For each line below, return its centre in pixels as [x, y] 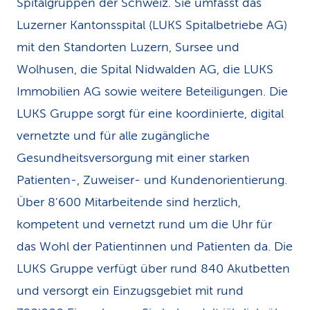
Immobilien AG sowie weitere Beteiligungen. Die [152, 91]
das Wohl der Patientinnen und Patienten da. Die [155, 246]
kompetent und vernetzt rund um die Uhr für [144, 224]
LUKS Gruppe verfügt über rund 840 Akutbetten [153, 268]
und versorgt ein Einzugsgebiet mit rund [130, 291]
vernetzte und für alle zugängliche [113, 136]
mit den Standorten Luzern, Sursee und [128, 47]
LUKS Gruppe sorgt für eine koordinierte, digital [150, 113]
